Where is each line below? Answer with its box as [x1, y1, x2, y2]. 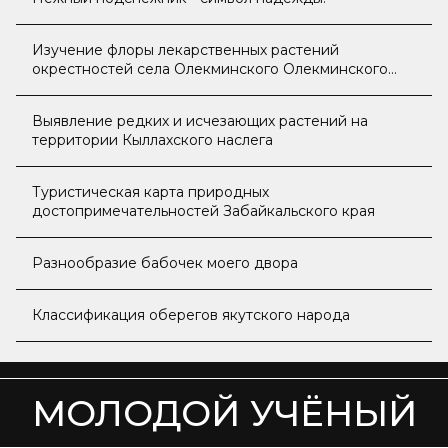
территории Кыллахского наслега [32, 131, 273, 149]
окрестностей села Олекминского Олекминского [32, 60, 388, 78]
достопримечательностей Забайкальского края [32, 202, 375, 220]
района [32, 79, 84, 97]
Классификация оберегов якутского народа [32, 306, 350, 324]
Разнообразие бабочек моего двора [32, 254, 298, 272]
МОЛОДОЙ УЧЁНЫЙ [31, 391, 417, 435]
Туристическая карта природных [32, 183, 269, 201]
